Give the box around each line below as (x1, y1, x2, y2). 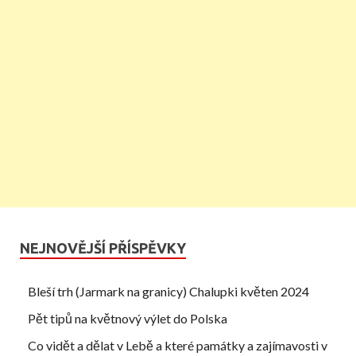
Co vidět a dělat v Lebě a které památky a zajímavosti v (28, 338, 327, 354)
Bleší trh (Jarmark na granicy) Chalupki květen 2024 (28, 284, 309, 300)
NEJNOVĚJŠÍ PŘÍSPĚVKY (20, 240, 186, 257)
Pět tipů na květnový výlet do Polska (28, 311, 227, 327)
